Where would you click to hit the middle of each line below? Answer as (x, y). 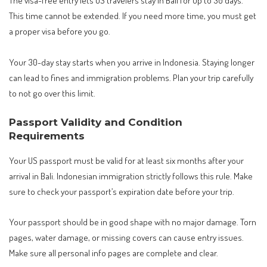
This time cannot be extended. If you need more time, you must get (133, 16)
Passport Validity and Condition (96, 122)
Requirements (47, 136)
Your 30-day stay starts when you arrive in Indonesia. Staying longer (132, 62)
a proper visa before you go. (60, 31)
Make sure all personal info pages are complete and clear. (114, 253)
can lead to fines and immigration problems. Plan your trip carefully (131, 77)
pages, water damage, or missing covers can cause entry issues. (126, 237)
